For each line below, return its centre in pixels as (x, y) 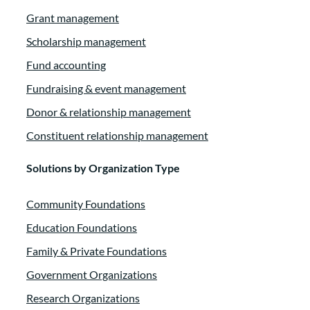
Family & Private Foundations (97, 251)
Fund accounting (66, 65)
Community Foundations (86, 204)
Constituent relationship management (117, 136)
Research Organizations (83, 298)
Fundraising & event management (106, 89)
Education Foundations (82, 228)
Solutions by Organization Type (103, 168)
